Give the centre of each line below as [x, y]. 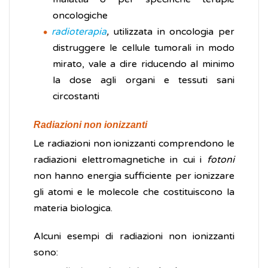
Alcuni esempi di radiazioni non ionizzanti [134, 237]
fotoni [221, 160]
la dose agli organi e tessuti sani [144, 80]
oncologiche [80, 16]
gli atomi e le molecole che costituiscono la [134, 192]
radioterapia [79, 32]
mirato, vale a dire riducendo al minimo [144, 64]
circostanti [76, 97]
